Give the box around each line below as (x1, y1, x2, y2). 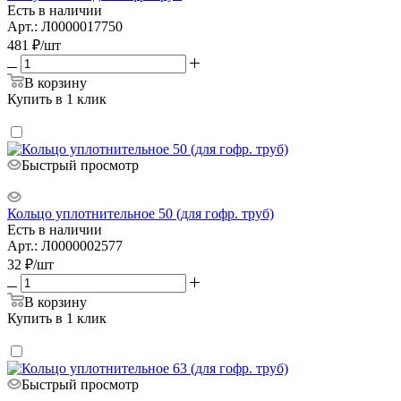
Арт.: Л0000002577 (7, 237, 123, 253)
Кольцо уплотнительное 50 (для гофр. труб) (7, 205, 274, 221)
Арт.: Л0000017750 (7, 18, 123, 34)
